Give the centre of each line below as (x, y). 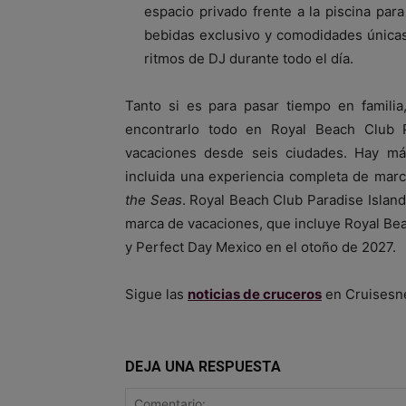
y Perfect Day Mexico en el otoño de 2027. (261, 246)
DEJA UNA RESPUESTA (203, 366)
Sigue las (156, 294)
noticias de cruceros (255, 294)
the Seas (154, 199)
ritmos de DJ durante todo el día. (249, 58)
